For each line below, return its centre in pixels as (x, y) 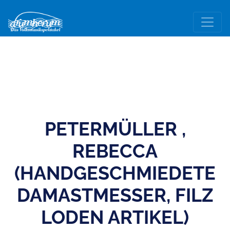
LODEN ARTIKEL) (115, 217)
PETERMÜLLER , (115, 129)
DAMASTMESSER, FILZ (115, 195)
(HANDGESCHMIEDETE (115, 173)
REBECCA (115, 151)
